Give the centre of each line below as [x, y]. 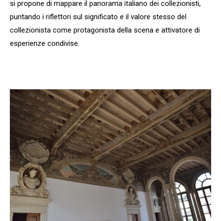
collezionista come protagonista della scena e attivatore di [105, 30]
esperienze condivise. [45, 43]
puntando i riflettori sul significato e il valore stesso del [98, 17]
